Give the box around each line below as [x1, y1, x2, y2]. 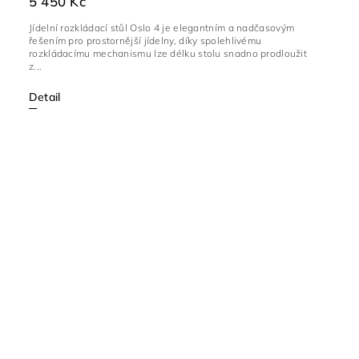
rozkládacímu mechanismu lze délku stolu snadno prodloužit [29, 47, 308, 60]
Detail [29, 90, 61, 105]
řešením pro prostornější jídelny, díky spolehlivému [29, 34, 262, 47]
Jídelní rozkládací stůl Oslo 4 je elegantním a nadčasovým [29, 22, 295, 34]
